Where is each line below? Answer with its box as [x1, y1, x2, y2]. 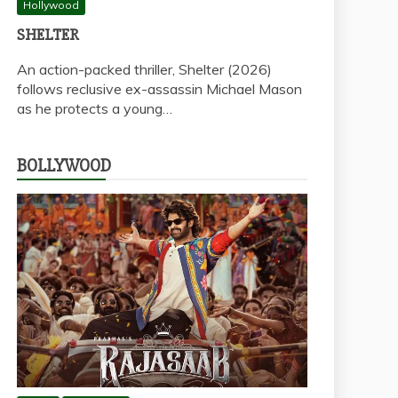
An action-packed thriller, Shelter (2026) [17, 60, 272, 78]
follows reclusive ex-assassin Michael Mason [17, 79, 302, 98]
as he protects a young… [17, 99, 172, 117]
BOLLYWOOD [17, 154, 111, 177]
